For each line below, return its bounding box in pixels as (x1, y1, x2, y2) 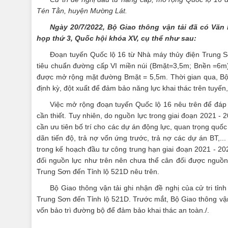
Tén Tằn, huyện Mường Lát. (37, 7, 127, 15)
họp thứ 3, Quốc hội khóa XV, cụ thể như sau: (37, 34, 196, 42)
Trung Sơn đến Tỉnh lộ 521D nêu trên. (37, 167, 159, 176)
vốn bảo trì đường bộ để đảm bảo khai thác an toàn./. (37, 206, 209, 214)
